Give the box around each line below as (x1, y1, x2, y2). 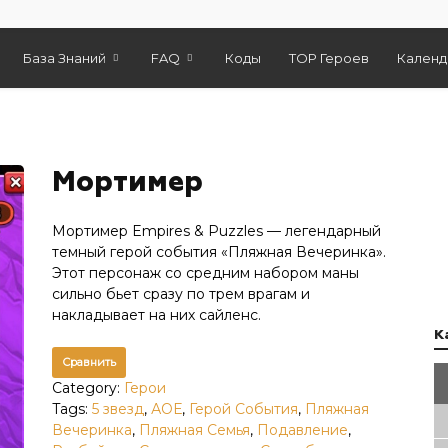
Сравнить (61, 355, 116, 369)
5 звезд (91, 400, 144, 418)
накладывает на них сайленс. (51, 306, 261, 324)
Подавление (256, 421, 348, 439)
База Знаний (23, 50, 106, 66)
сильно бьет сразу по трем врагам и (51, 285, 310, 303)
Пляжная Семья (138, 421, 250, 439)
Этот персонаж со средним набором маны (51, 264, 359, 282)
